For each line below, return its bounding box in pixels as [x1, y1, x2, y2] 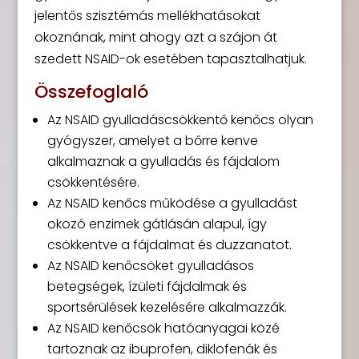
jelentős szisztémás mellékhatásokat [34, 6, 260, 25]
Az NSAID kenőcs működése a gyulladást [46, 193, 297, 212]
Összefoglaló [34, 79, 148, 104]
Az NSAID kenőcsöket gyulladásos [46, 256, 254, 275]
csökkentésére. [46, 172, 139, 192]
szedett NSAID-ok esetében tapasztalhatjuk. [34, 49, 307, 68]
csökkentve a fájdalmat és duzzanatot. [46, 235, 292, 254]
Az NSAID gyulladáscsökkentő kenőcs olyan [46, 110, 313, 129]
